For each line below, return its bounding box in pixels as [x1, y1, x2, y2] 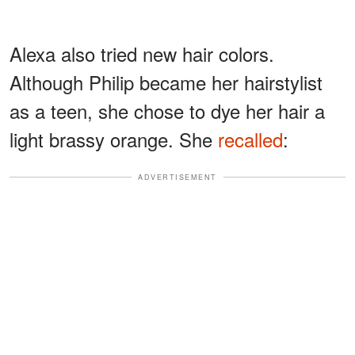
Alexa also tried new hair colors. [10, 39, 274, 67]
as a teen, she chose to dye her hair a [10, 96, 325, 124]
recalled [218, 124, 283, 153]
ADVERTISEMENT [138, 171, 217, 182]
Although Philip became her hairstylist [10, 67, 323, 96]
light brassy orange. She [10, 124, 218, 153]
